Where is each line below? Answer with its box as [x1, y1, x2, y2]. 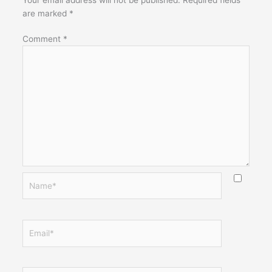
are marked [22, 8, 69, 18]
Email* [21, 221, 47, 231]
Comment [22, 34, 63, 44]
